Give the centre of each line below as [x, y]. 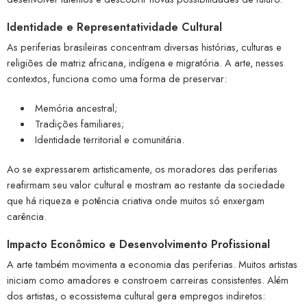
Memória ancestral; [76, 108]
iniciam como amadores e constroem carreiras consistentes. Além [148, 280]
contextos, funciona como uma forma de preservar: [117, 78]
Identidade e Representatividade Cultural [114, 27]
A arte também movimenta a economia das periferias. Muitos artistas [152, 264]
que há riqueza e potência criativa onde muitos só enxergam [136, 200]
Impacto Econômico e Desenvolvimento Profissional [138, 244]
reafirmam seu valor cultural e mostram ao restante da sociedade [146, 184]
